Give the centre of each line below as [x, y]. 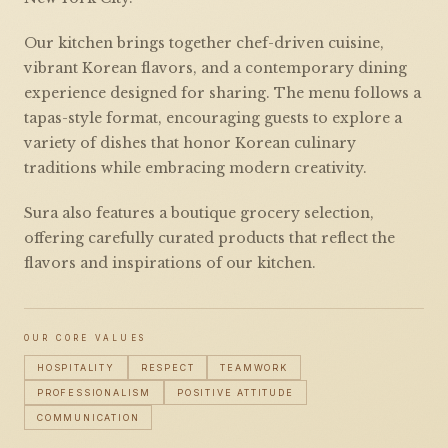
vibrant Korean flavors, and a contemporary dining [215, 67]
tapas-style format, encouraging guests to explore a [213, 117]
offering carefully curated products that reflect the [209, 237]
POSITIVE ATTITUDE [235, 392]
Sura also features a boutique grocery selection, [199, 212]
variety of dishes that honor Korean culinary [190, 142]
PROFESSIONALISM [94, 392]
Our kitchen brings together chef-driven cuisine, [204, 42]
